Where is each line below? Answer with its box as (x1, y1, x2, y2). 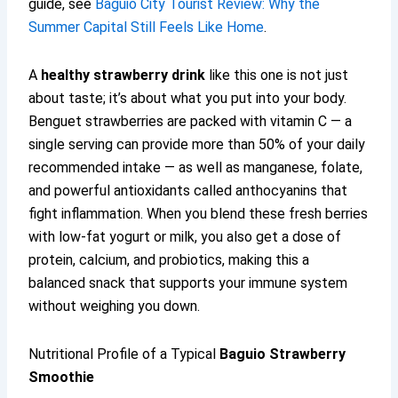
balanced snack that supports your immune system (28, 275, 348, 292)
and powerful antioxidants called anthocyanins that (28, 182, 348, 200)
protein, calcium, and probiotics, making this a (28, 251, 310, 269)
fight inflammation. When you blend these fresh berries (28, 205, 369, 223)
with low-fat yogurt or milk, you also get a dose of (28, 228, 342, 246)
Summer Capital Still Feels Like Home (28, 19, 265, 36)
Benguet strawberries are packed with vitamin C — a (28, 113, 353, 131)
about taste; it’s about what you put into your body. (28, 90, 347, 107)
